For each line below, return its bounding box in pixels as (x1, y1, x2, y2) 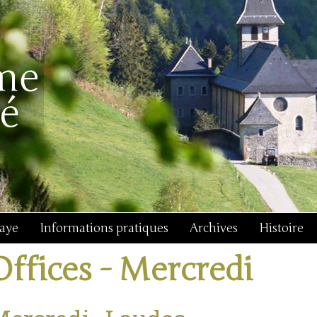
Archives (190, 221, 238, 236)
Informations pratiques (40, 221, 168, 236)
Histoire (259, 221, 304, 236)
